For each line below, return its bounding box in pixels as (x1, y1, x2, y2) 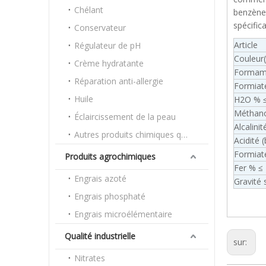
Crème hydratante (74, 58, 144, 69)
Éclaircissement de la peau (74, 111, 176, 122)
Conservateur (74, 22, 126, 33)
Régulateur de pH (74, 40, 141, 51)
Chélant (74, 4, 103, 15)
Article (234, 39, 258, 50)
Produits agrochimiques (65, 151, 156, 162)
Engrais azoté (74, 173, 126, 184)
